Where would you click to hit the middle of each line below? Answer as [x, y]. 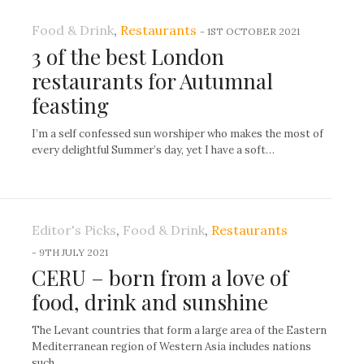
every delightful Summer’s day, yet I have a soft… [153, 150]
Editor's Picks [74, 230]
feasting [70, 106]
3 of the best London [128, 57]
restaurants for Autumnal [152, 81]
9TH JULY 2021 [74, 253]
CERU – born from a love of [160, 278]
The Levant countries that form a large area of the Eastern [179, 331]
